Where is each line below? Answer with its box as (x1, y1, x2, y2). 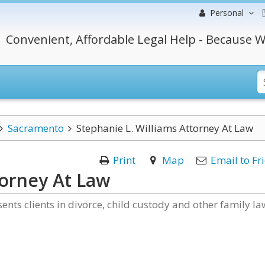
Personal (210, 7, 244, 18)
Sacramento (7, 121, 64, 135)
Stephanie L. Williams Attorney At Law (76, 121, 254, 135)
